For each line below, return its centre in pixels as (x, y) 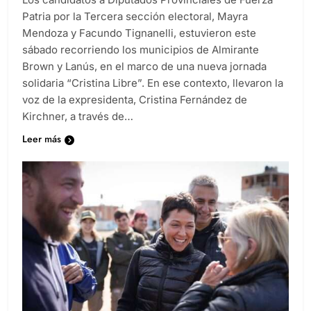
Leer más (42, 139)
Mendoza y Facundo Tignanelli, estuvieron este (139, 33)
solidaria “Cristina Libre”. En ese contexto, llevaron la (153, 83)
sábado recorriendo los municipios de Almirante (141, 50)
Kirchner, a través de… (78, 117)
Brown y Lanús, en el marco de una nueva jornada (144, 67)
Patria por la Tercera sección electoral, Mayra (135, 17)
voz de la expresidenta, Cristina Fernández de (135, 100)
